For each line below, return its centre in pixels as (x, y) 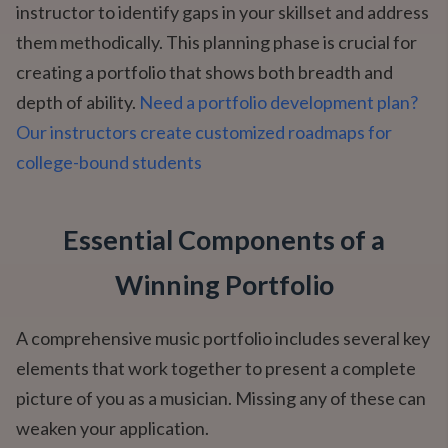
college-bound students (109, 162)
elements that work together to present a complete (216, 368)
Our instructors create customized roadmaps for (204, 132)
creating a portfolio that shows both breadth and (204, 72)
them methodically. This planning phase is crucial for (216, 42)
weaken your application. (112, 428)
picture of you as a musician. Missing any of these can (221, 398)
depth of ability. (77, 102)
